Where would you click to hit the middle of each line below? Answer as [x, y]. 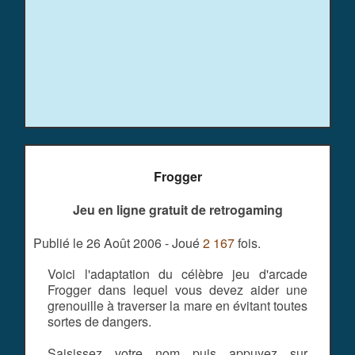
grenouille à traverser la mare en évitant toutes [177, 306]
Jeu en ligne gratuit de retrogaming [177, 210]
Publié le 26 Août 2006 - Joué [118, 243]
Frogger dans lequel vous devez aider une [177, 290]
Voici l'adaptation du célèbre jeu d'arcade [177, 274]
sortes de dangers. [100, 322]
